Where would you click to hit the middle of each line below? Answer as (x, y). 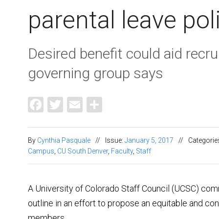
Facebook (76, 103)
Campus (41, 151)
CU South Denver (83, 151)
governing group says (96, 73)
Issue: (115, 140)
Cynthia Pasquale (64, 140)
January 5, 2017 (149, 140)
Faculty (122, 151)
